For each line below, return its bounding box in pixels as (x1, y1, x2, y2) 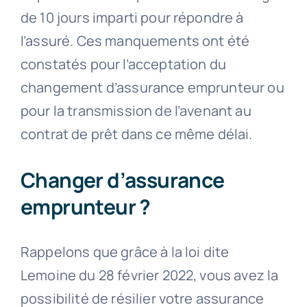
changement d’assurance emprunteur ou (20, 77, 284, 97)
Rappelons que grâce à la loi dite (20, 242, 230, 261)
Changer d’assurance (20, 165, 225, 194)
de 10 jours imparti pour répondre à (20, 8, 244, 27)
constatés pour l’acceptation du (20, 54, 226, 73)
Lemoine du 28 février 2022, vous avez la (20, 265, 279, 284)
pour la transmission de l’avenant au (20, 101, 251, 120)
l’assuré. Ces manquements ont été (20, 31, 250, 50)
